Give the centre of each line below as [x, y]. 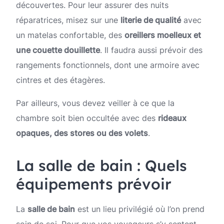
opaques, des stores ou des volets [82, 133]
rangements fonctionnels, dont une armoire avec [108, 65]
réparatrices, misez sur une [68, 20]
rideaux [172, 118]
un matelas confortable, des [70, 35]
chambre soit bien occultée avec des [87, 118]
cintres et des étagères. [60, 80]
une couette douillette [58, 50]
